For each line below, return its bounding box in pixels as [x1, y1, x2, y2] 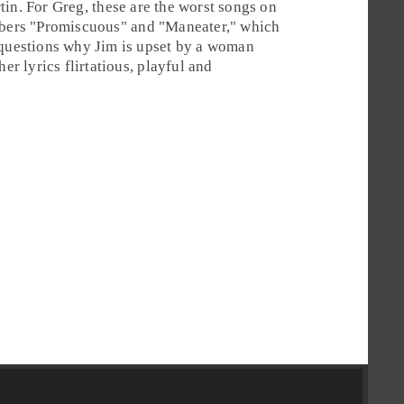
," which [225, 17, 280, 35]
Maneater [165, 17, 226, 35]
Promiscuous [36, 17, 121, 35]
